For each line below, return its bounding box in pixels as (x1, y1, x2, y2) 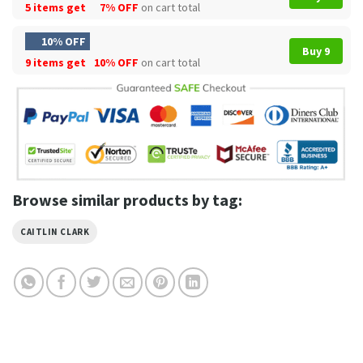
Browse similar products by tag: (12, 189, 242, 210)
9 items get (25, 54, 88, 70)
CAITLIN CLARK (20, 225, 90, 237)
